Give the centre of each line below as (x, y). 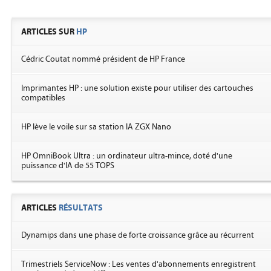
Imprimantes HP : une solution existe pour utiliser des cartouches (137, 88)
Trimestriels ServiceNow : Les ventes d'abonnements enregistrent (139, 264)
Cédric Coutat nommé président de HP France (103, 59)
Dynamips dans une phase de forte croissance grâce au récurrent (138, 235)
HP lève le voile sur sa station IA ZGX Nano (96, 127)
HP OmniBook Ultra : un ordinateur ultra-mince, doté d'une (127, 156)
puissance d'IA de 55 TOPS (68, 166)
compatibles (43, 98)
